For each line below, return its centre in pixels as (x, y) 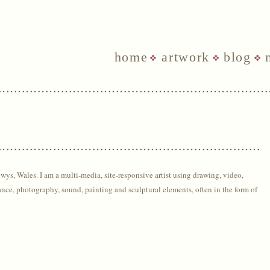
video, (233, 175)
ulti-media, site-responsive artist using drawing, (145, 175)
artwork (186, 57)
